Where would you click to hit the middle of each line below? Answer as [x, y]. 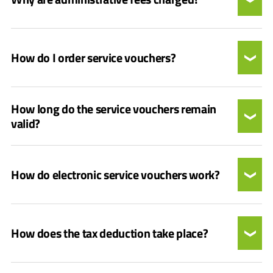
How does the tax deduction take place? [110, 233]
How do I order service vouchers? [94, 57]
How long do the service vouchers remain [114, 108]
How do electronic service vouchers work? [115, 174]
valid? [26, 123]
